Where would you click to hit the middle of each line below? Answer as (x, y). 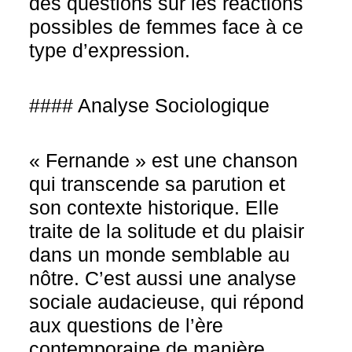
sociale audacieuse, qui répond (167, 302)
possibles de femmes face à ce (167, 27)
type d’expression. (110, 50)
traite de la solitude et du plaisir (167, 231)
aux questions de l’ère (126, 325)
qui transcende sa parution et (158, 184)
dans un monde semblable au (160, 255)
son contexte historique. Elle (154, 207)
